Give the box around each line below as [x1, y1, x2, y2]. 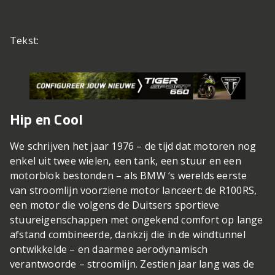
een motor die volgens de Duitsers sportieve [10, 198, 220, 212]
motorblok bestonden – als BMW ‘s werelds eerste [10, 169, 247, 183]
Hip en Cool [10, 108, 83, 131]
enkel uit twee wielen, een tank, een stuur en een [10, 154, 241, 168]
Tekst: [10, 34, 42, 48]
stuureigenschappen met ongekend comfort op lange [10, 213, 263, 227]
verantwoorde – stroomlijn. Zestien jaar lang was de [10, 257, 255, 271]
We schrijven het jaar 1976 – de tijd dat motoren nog [10, 139, 257, 153]
